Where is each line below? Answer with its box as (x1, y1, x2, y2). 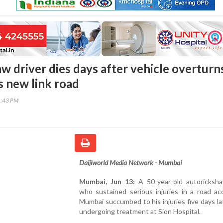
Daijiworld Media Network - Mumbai (79, 158, 182, 167)
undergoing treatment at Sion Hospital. (79, 207, 201, 216)
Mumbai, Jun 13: (79, 177, 135, 186)
